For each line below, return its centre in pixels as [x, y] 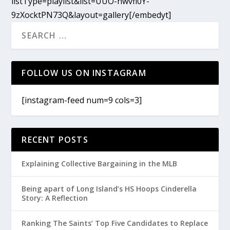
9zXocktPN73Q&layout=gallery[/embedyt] [91, 15]
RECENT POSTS [55, 140]
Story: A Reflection [55, 198]
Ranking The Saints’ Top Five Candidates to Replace [115, 223]
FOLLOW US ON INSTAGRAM [84, 73]
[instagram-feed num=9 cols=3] [82, 100]
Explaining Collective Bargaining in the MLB [100, 164]
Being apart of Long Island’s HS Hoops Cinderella [109, 189]
